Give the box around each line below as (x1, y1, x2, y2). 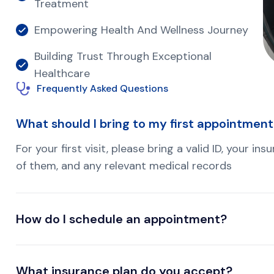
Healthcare (34, 65, 90, 81)
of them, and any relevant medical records (16, 158, 232, 173)
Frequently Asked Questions (37, 81, 168, 95)
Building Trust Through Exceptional (34, 48, 212, 64)
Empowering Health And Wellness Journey (34, 22, 248, 37)
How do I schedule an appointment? (16, 210, 227, 227)
